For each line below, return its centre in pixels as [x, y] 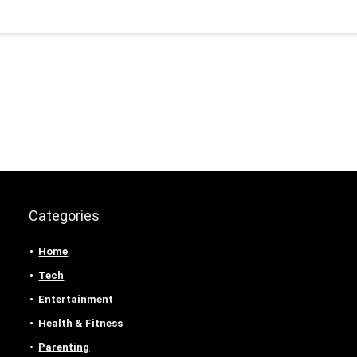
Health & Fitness [81, 323]
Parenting [64, 347]
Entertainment [76, 299]
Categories [65, 215]
